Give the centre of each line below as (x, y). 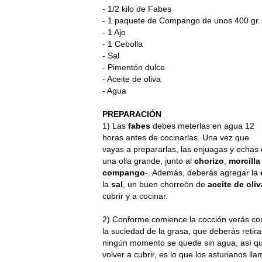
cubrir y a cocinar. (135, 196)
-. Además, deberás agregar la (203, 172)
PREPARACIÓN (132, 114)
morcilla (244, 161)
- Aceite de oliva (132, 79)
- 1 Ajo (114, 32)
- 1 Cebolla (123, 44)
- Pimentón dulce (134, 67)
